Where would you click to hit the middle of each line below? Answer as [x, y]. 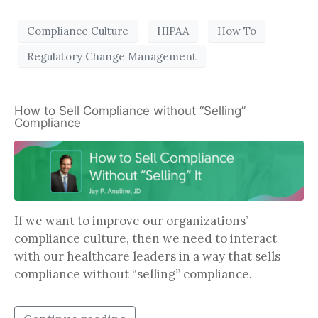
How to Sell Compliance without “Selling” [130, 111]
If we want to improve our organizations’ [131, 221]
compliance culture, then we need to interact [146, 239]
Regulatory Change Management [112, 56]
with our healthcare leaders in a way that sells [147, 257]
